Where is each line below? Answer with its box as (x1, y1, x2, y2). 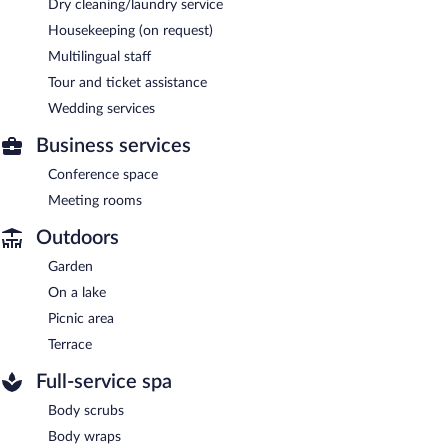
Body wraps (48, 429, 121, 444)
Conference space (48, 167, 158, 182)
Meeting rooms (48, 193, 142, 208)
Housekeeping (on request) (48, 23, 213, 38)
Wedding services (48, 101, 155, 116)
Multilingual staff (48, 49, 151, 64)
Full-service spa (36, 371, 172, 392)
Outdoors (36, 227, 119, 248)
